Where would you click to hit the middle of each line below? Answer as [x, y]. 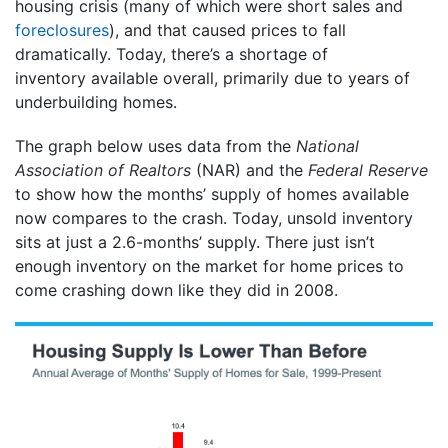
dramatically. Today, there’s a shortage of [171, 53]
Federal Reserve [368, 169]
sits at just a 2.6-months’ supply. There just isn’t [195, 241]
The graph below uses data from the [153, 145]
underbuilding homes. [96, 101]
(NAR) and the [249, 169]
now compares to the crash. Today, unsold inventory [214, 217]
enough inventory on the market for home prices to [209, 265]
